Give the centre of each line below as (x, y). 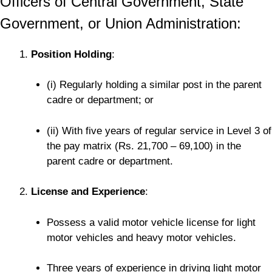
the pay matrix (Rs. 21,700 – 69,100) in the (144, 146)
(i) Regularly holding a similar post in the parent (154, 85)
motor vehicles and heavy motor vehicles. (141, 237)
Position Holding (71, 54)
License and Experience (88, 192)
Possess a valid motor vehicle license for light (151, 222)
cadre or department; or (100, 100)
